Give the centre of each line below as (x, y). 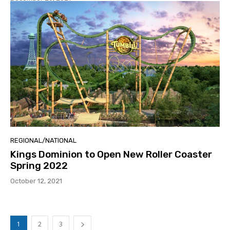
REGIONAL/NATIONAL (43, 140)
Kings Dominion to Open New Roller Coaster (111, 154)
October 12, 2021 (36, 181)
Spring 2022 (39, 165)
